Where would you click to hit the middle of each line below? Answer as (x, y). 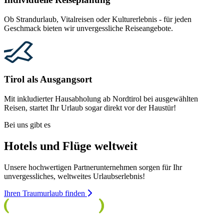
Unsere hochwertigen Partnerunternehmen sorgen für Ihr (93, 167)
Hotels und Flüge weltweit (71, 146)
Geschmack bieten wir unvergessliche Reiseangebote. (88, 28)
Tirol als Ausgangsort (48, 79)
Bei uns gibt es (27, 125)
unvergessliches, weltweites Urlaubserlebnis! (74, 176)
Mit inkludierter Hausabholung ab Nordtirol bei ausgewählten (101, 99)
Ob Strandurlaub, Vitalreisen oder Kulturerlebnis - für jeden (98, 19)
